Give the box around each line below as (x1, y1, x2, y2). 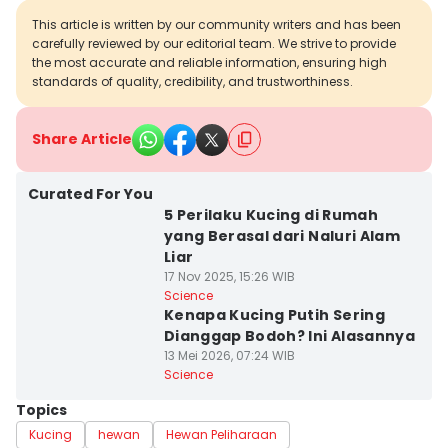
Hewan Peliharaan (166, 426, 277, 443)
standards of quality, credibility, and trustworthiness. (32, 73, 353, 90)
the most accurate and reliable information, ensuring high (32, 54, 387, 71)
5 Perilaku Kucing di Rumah (163, 205, 378, 225)
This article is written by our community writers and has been (32, 16, 401, 33)
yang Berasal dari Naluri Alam (163, 226, 401, 246)
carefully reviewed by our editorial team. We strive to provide (32, 35, 396, 52)
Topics (16, 400, 67, 420)
